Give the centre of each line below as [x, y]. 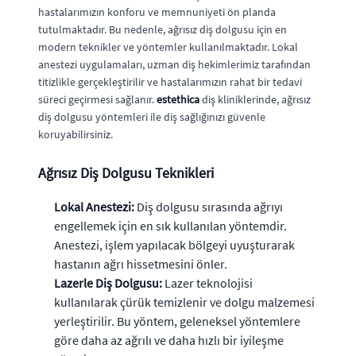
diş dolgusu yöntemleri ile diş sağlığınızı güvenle [152, 116]
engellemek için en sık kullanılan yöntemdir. [170, 225]
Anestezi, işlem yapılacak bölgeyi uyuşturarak [174, 244]
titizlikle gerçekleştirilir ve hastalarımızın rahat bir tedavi [170, 81]
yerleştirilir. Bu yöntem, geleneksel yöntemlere [177, 321]
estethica [178, 99]
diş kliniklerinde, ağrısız [255, 99]
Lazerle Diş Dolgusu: [108, 282]
